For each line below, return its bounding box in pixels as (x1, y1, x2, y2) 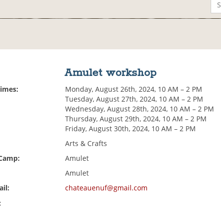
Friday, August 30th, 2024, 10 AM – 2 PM (65, 124, 196, 134)
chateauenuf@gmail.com (65, 183, 148, 193)
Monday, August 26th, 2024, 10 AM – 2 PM (65, 84, 203, 94)
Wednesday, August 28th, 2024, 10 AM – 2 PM (65, 104, 215, 114)
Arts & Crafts (65, 139, 108, 148)
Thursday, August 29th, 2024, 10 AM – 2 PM (65, 114, 207, 124)
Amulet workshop (64, 66, 157, 80)
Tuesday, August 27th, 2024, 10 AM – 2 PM (65, 94, 204, 104)
